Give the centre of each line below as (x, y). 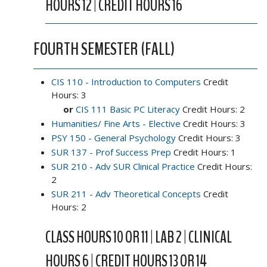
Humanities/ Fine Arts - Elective (116, 123)
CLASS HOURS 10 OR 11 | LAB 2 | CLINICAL (139, 237)
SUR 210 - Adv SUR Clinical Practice (123, 166)
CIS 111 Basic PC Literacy (128, 109)
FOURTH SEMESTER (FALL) (104, 49)
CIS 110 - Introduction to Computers (126, 81)
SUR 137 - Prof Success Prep (111, 152)
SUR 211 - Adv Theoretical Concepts (126, 193)
